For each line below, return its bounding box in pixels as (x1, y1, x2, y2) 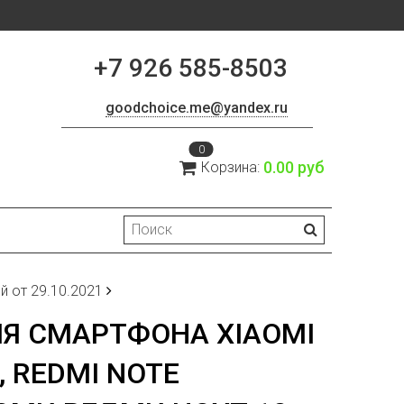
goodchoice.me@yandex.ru (106, 99, 288, 116)
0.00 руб (263, 158, 325, 178)
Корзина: (201, 159, 263, 177)
